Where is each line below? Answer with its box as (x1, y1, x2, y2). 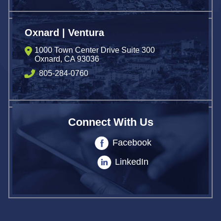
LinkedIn (115, 157, 148, 167)
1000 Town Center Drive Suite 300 (35, 45, 155, 54)
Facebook (112, 138, 151, 148)
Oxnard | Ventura (25, 27, 104, 38)
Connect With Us (68, 115, 153, 128)
